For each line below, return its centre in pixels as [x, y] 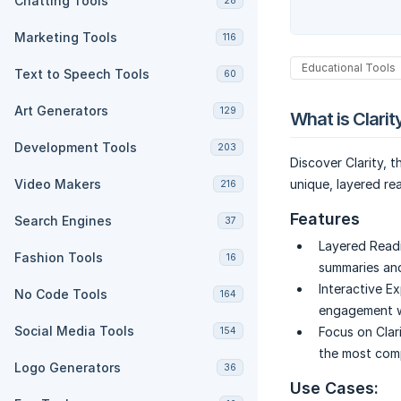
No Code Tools [61, 294]
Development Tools [76, 147]
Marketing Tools [66, 37]
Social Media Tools [74, 331]
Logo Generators [68, 367]
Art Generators [61, 111]
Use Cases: [334, 388]
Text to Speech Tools [82, 74]
